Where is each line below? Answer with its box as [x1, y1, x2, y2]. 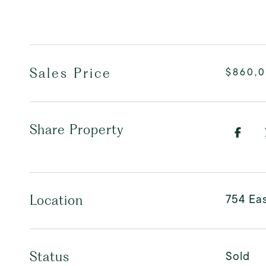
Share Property [30, 122, 124, 137]
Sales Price [30, 65, 112, 81]
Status [30, 249, 69, 264]
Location [30, 192, 83, 208]
